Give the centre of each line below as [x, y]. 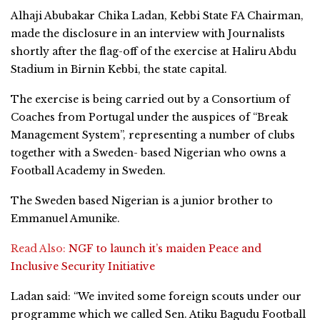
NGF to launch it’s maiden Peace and [165, 248]
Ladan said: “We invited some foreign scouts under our [156, 296]
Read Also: [40, 248]
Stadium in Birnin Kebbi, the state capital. [119, 69]
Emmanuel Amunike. [65, 218]
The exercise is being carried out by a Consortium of [150, 99]
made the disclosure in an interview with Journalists [148, 33]
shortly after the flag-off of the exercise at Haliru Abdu [154, 51]
